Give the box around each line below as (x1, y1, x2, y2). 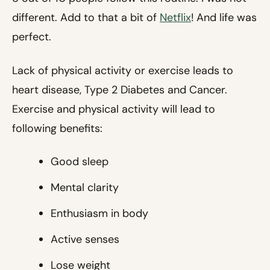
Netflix (160, 10, 191, 25)
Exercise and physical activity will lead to (12, 102, 215, 117)
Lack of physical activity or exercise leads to (12, 63, 233, 78)
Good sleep (51, 154, 108, 169)
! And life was (191, 10, 257, 25)
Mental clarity (51, 180, 119, 195)
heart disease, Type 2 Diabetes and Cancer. (12, 83, 227, 98)
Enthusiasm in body (51, 206, 148, 221)
